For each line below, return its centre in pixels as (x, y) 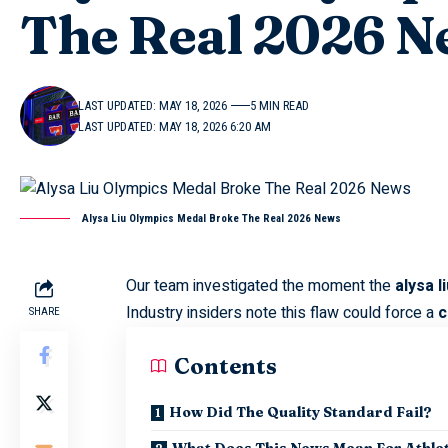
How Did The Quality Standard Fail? (300, 411)
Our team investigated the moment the (260, 285)
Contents (225, 365)
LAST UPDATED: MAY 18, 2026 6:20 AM (175, 126)
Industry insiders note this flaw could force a (281, 312)
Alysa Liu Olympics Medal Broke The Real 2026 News (211, 218)
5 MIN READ (279, 105)
